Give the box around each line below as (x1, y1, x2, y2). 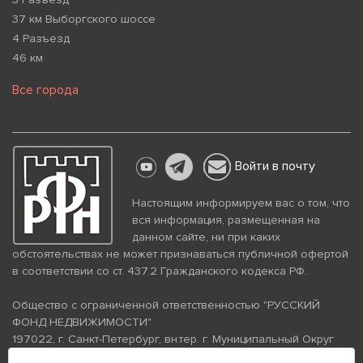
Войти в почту (235, 158, 315, 175)
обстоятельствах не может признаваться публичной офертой (12, 247, 348, 262)
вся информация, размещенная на (132, 213, 320, 228)
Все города (12, 82, 79, 99)
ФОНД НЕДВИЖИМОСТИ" (12, 315, 152, 330)
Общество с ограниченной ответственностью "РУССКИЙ (12, 298, 320, 313)
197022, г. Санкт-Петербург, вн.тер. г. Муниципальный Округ (12, 332, 334, 347)
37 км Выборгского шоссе (12, 12, 156, 27)
